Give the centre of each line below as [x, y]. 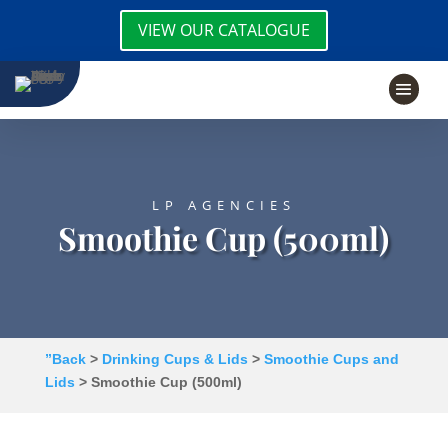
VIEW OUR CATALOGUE [224, 29]
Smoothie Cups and [331, 358]
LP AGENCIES [223, 204]
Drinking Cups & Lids [174, 358]
